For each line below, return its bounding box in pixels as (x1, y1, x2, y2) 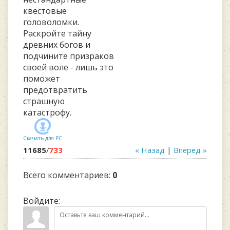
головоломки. (23, 16, 79, 28)
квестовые (23, 5, 67, 16)
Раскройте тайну (23, 28, 91, 39)
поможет (23, 73, 60, 84)
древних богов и (23, 39, 90, 50)
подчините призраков (23, 50, 114, 62)
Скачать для (23, 135, 54, 142)
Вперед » (174, 145, 207, 155)
